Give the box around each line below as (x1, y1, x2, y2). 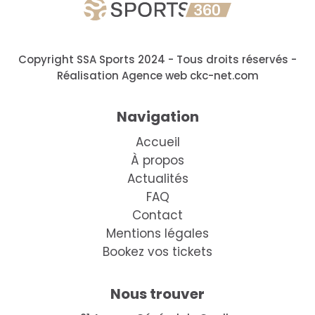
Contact (132, 206, 183, 224)
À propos (131, 151, 184, 169)
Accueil (135, 133, 180, 150)
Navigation (116, 106, 199, 127)
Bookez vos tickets (103, 243, 212, 260)
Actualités (127, 169, 188, 187)
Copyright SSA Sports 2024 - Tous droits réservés (18, 51, 291, 67)
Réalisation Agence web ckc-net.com (56, 67, 259, 83)
